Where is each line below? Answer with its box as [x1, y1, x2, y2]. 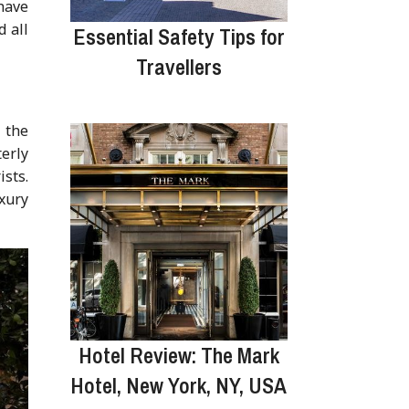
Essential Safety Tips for [72, 22, 285, 52]
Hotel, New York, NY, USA [70, 370, 288, 400]
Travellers [135, 52, 222, 82]
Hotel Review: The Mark [78, 340, 279, 370]
